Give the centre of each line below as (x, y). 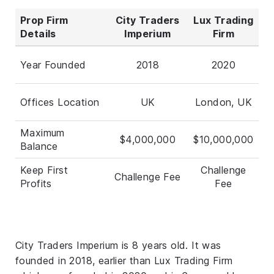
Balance (39, 146)
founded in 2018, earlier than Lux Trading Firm (124, 260)
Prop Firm (44, 20)
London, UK (224, 102)
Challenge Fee (148, 176)
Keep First (44, 170)
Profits (36, 183)
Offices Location (60, 102)
